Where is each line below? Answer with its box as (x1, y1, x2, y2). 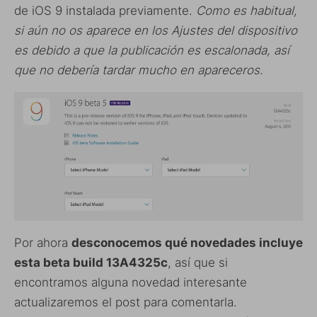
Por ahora (14, 235, 71, 250)
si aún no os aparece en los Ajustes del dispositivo (14, 23, 297, 38)
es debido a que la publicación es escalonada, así (14, 42, 289, 57)
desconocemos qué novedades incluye (71, 235, 303, 250)
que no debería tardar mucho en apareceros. (14, 62, 263, 77)
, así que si (168, 255, 228, 270)
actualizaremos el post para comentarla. (14, 294, 237, 309)
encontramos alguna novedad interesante (14, 275, 247, 289)
